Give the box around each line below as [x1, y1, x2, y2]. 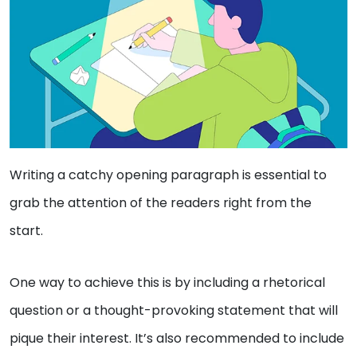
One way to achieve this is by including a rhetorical [10, 273, 325, 292]
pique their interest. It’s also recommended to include [10, 328, 344, 347]
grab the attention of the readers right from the [10, 193, 312, 212]
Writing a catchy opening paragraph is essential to [10, 165, 327, 184]
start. [10, 221, 43, 240]
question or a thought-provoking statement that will [10, 300, 338, 320]
